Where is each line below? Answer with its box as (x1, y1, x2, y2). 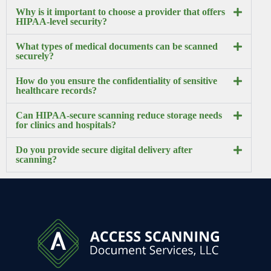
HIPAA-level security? (16, 16, 107, 27)
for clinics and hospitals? (16, 120, 116, 131)
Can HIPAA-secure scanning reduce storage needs (16, 110, 222, 121)
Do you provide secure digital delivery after (16, 145, 192, 155)
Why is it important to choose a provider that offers (16, 7, 225, 18)
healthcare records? (16, 85, 97, 96)
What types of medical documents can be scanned (16, 41, 218, 52)
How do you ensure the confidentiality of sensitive (16, 76, 217, 87)
